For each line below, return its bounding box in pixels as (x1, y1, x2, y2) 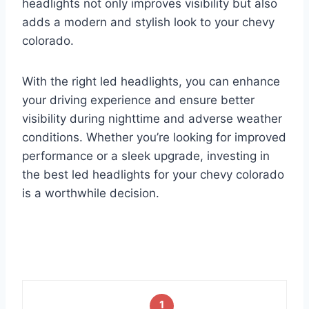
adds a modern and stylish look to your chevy (22, 15, 275, 30)
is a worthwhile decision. (22, 186, 159, 201)
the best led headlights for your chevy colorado (22, 168, 284, 182)
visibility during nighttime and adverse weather (22, 112, 282, 126)
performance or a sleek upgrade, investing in (22, 149, 270, 163)
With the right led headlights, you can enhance (22, 74, 280, 89)
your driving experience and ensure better (22, 93, 255, 108)
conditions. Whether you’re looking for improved (22, 130, 286, 145)
